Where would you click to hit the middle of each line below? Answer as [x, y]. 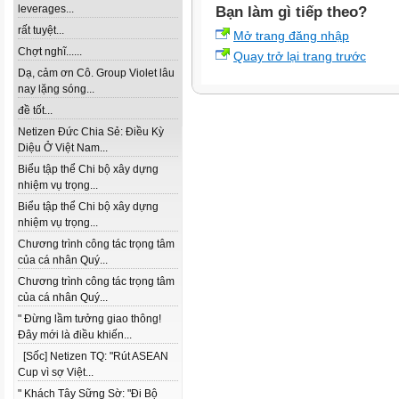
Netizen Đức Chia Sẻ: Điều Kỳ [91, 132]
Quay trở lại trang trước [300, 56]
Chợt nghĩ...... [50, 52]
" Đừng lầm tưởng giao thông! [90, 319]
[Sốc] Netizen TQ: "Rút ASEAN [93, 356]
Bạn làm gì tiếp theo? [291, 12]
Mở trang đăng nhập [291, 36]
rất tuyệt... [41, 30]
